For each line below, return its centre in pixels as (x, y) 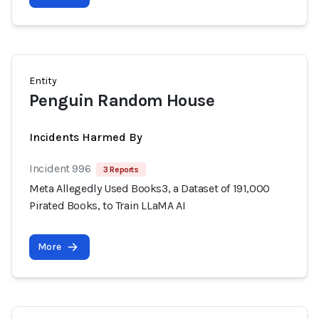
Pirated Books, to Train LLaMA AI (108, 205)
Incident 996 (60, 168)
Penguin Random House (122, 100)
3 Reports (121, 169)
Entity (43, 81)
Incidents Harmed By (86, 137)
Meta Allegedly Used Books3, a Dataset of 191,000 (150, 188)
